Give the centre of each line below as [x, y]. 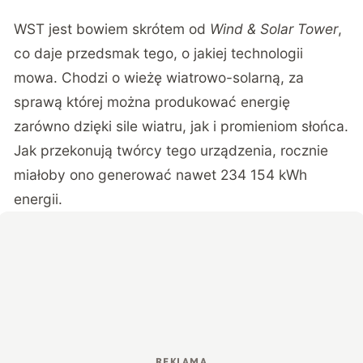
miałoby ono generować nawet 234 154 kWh [161, 175]
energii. [38, 199]
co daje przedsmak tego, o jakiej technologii [159, 53]
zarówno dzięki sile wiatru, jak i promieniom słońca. [181, 126]
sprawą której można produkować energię [152, 102]
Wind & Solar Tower [274, 29]
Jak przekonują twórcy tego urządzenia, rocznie [171, 151]
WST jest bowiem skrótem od [112, 29]
